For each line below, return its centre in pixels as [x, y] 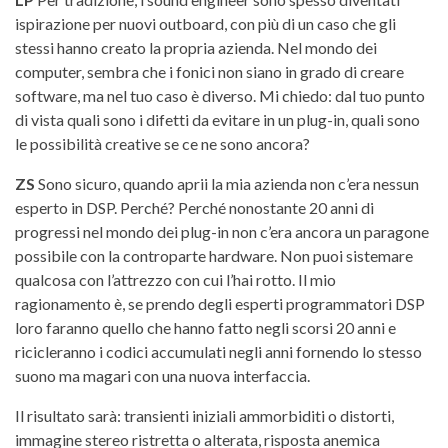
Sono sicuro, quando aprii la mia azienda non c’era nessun [227, 183]
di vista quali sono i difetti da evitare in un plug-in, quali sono [217, 119]
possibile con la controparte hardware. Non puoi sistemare [214, 255]
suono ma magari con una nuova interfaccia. [162, 375]
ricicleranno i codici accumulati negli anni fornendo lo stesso [218, 351]
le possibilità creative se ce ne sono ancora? [162, 143]
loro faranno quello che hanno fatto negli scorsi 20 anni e [205, 327]
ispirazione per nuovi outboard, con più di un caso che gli [205, 23]
